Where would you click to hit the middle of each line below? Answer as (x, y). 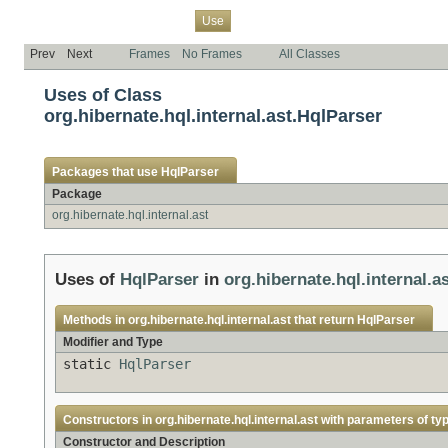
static (91, 363)
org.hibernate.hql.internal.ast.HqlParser (213, 115)
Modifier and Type (113, 341)
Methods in (95, 319)
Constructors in (109, 419)
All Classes (309, 53)
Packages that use (106, 171)
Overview (55, 20)
